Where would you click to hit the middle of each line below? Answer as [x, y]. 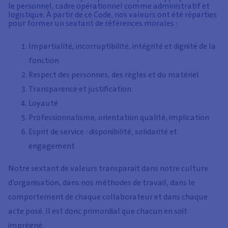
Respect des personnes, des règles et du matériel [114, 74]
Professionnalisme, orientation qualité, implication [119, 117]
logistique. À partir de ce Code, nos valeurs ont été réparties [112, 15]
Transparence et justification [80, 89]
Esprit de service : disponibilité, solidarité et [103, 131]
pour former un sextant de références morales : [93, 23]
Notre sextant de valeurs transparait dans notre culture [108, 168]
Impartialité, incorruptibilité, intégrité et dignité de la [122, 46]
